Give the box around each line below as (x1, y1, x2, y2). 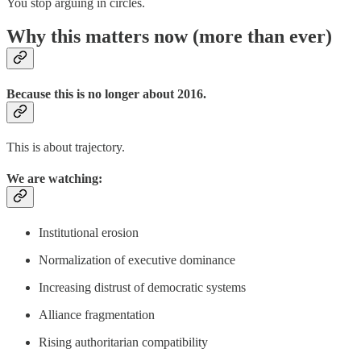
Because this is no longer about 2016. (6, 86, 206, 101)
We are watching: (6, 172, 102, 186)
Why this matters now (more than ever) (6, 26, 332, 48)
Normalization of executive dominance (39, 252, 235, 267)
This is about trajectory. (6, 139, 125, 154)
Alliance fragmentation (39, 307, 155, 322)
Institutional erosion (39, 225, 139, 239)
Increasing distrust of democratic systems (39, 280, 246, 294)
